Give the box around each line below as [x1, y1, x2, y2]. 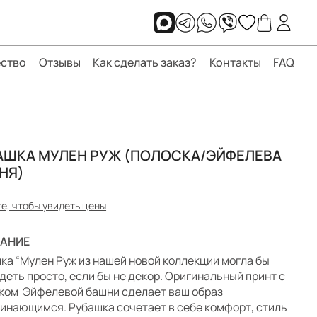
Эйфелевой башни [21, 284, 122, 299]
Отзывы [38, 54, 81, 70]
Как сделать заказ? [93, 54, 197, 70]
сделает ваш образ [122, 284, 224, 299]
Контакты [209, 54, 261, 70]
